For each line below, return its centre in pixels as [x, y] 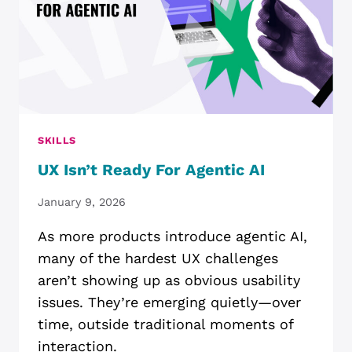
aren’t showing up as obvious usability [169, 280]
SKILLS [57, 140]
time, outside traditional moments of [165, 324]
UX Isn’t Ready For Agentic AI [151, 170]
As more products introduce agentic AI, [172, 236]
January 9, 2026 [82, 202]
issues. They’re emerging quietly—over [169, 302]
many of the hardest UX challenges [158, 258]
